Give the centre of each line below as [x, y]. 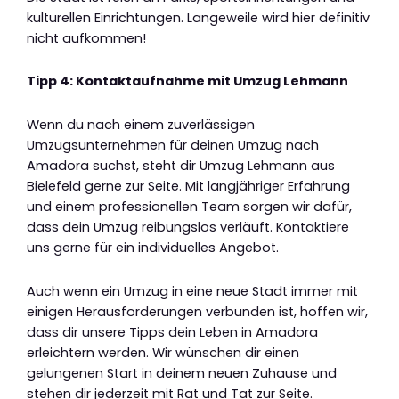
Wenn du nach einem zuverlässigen [141, 125]
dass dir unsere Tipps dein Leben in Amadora [172, 332]
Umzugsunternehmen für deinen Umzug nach [173, 145]
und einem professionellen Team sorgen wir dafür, [189, 207]
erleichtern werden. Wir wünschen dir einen [163, 352]
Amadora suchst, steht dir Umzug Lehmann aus [181, 166]
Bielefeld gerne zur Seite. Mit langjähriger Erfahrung [188, 186]
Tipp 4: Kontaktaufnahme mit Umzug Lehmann [187, 81]
